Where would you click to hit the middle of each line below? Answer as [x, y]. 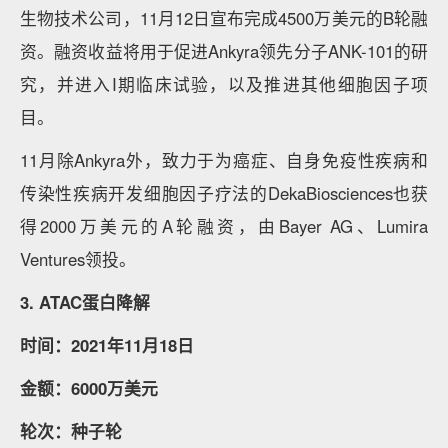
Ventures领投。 [78, 259]
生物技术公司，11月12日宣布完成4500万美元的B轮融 [224, 18]
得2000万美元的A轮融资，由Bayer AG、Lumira [224, 226]
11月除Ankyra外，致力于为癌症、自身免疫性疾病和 [224, 160]
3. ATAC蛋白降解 [85, 302]
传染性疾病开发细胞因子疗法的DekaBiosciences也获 [224, 193]
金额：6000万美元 [89, 388]
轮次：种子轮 [71, 431]
